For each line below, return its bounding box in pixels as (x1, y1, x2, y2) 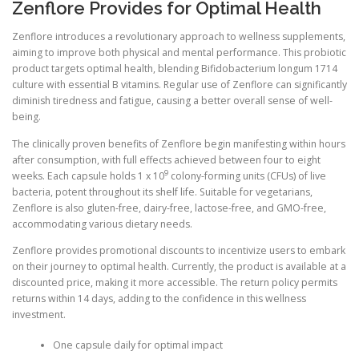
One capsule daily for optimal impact (52, 338, 223, 352)
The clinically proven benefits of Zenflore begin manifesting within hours (12, 136, 345, 151)
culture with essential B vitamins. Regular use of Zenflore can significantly (12, 78, 347, 92)
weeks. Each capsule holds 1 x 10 (12, 168, 164, 183)
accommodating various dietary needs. (12, 216, 192, 231)
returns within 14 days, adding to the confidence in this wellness (12, 291, 306, 305)
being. (12, 110, 41, 124)
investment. (12, 307, 66, 321)
